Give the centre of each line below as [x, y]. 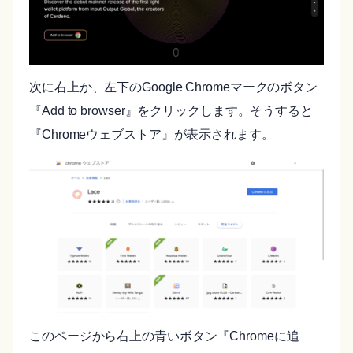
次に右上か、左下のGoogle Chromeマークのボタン [174, 87]
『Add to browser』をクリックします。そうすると [171, 110]
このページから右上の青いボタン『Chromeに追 [164, 336]
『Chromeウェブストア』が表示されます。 [152, 134]
